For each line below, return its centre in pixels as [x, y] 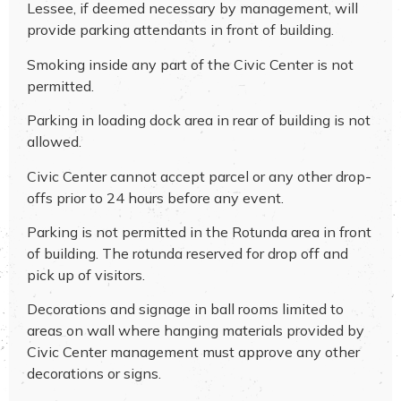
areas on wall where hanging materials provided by [196, 331]
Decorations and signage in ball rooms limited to [185, 309]
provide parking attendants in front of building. [180, 30]
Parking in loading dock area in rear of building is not [199, 120]
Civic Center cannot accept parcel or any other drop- [199, 176]
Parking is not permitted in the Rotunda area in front [199, 232]
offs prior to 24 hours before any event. [155, 197]
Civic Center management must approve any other [193, 352]
